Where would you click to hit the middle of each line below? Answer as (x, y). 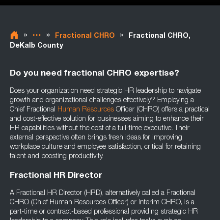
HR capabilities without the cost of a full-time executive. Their (100, 129)
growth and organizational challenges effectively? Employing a (102, 101)
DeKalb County (36, 46)
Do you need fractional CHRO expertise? (95, 74)
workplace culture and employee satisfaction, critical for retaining (105, 147)
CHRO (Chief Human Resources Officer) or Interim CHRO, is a (102, 203)
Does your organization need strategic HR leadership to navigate (105, 91)
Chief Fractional (34, 110)
